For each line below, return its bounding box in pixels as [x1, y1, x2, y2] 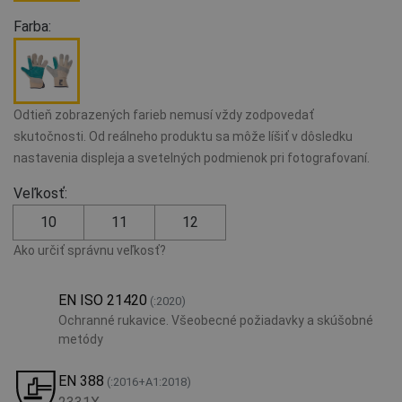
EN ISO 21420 [58, 291, 147, 309]
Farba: [13, 17, 51, 35]
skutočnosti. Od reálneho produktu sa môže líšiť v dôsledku [13, 128, 353, 144]
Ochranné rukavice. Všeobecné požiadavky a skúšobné [58, 312, 373, 328]
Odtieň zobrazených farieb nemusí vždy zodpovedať [13, 107, 314, 122]
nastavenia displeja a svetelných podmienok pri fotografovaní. [13, 150, 370, 165]
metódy [58, 331, 103, 346]
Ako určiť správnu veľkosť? [13, 242, 166, 258]
